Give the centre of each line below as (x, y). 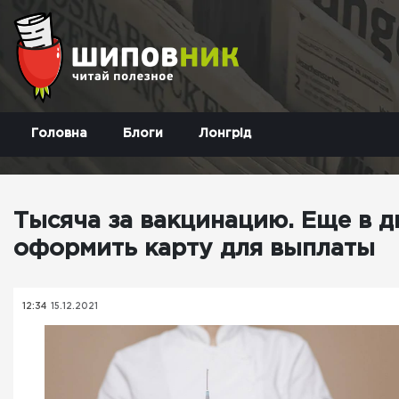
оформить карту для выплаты (194, 249)
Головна (59, 134)
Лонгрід (225, 134)
